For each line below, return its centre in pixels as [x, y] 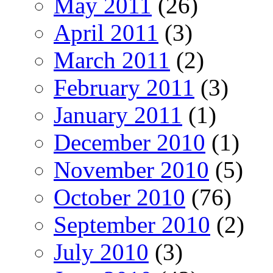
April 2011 [106, 33]
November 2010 [131, 170]
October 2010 [119, 197]
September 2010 [132, 225]
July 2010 [101, 252]
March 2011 [112, 60]
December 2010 [129, 143]
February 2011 [124, 88]
